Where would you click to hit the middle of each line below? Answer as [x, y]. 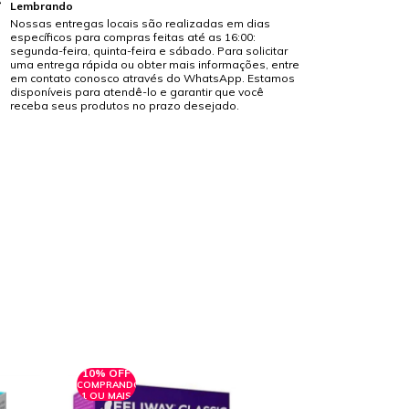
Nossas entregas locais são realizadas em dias [140, 23]
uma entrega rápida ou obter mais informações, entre [154, 64]
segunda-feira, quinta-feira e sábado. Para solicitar [148, 50]
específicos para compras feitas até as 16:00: [132, 37]
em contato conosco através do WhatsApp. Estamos [152, 78]
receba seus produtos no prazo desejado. [124, 105]
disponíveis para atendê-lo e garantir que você [136, 91]
